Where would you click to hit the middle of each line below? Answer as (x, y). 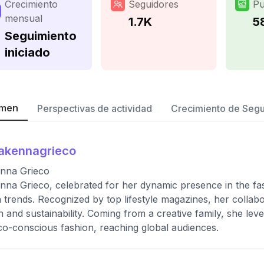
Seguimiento (41, 36)
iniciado (27, 52)
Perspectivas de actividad (95, 108)
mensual (24, 18)
